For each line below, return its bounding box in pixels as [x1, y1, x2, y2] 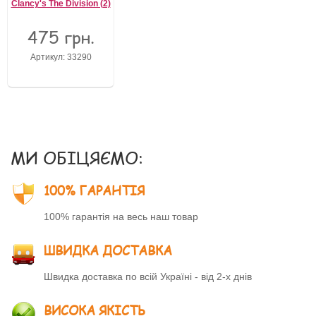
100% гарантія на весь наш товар [44, 211, 198, 222]
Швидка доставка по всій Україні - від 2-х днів [44, 271, 252, 282]
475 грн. [27, 25, 95, 49]
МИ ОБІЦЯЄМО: [11, 146, 143, 169]
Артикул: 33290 [30, 52, 92, 61]
